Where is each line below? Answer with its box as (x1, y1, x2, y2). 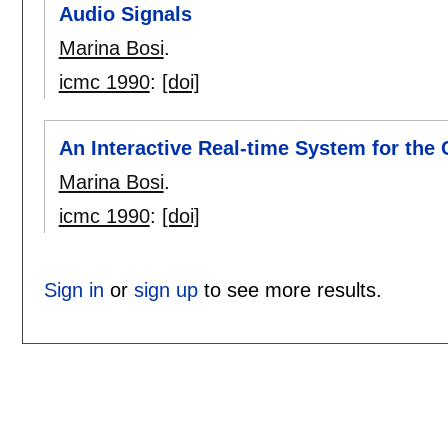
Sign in (43, 278, 104, 301)
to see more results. (197, 278, 382, 301)
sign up (133, 278, 198, 301)
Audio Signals (58, 3, 192, 26)
